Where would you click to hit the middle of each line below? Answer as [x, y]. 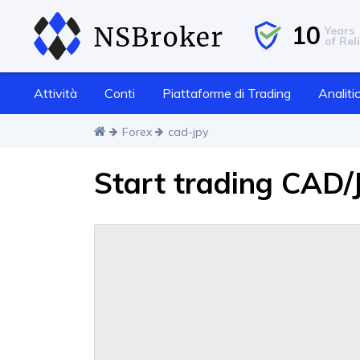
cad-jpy [188, 132]
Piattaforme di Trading [226, 93]
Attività [55, 93]
